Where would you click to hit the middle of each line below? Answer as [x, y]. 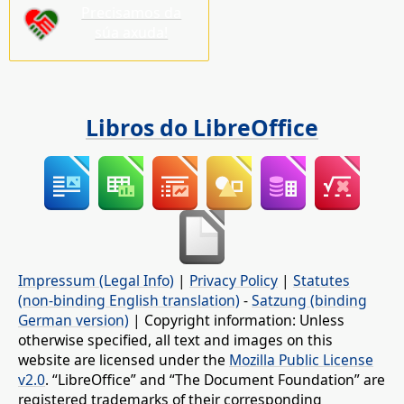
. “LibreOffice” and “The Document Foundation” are [215, 380]
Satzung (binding [309, 301]
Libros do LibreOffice [202, 127]
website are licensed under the [124, 360]
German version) [73, 321]
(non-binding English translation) [129, 301]
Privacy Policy [234, 281]
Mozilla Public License [301, 360]
